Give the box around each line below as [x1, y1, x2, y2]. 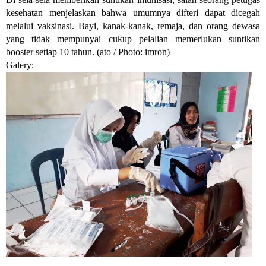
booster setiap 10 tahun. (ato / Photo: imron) [6, 47, 170, 57]
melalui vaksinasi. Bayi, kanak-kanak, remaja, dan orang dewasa [6, 21, 260, 31]
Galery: [6, 60, 34, 70]
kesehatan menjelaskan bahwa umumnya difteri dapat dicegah [6, 8, 260, 18]
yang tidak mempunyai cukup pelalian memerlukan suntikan [6, 34, 260, 44]
